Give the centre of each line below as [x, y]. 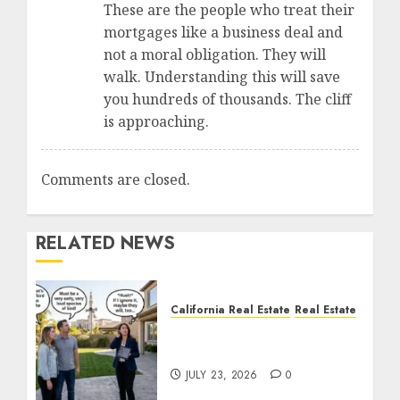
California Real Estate [230, 309]
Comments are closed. [116, 179]
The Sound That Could [254, 332]
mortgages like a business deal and [223, 32]
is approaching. [156, 121]
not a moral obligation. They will [215, 54]
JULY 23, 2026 [221, 375]
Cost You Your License [252, 351]
